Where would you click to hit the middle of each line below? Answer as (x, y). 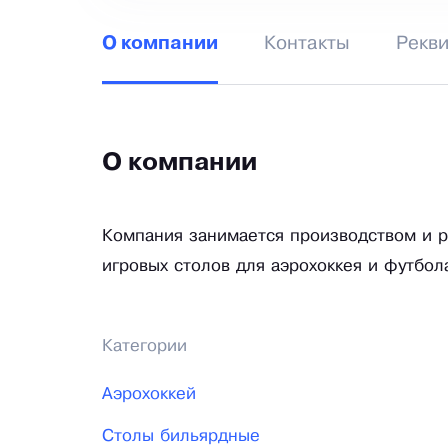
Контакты (307, 44)
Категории (144, 347)
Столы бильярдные (181, 437)
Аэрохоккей (149, 395)
